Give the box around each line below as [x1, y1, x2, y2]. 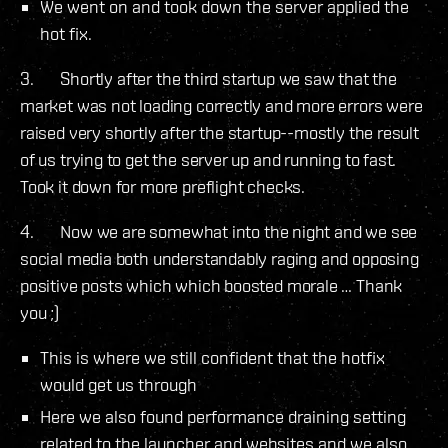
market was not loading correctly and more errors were [20, 94, 423, 116]
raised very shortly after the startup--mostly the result [20, 121, 419, 143]
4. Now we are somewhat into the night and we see [20, 220, 418, 242]
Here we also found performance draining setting [40, 405, 406, 427]
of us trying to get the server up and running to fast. [20, 148, 397, 170]
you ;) [20, 301, 59, 323]
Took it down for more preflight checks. [20, 175, 305, 197]
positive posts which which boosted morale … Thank [20, 274, 403, 296]
